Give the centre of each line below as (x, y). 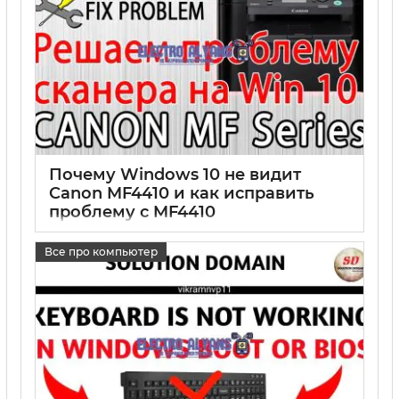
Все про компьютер (101, 251)
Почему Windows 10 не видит (175, 175)
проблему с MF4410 (132, 212)
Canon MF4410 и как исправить (182, 194)
